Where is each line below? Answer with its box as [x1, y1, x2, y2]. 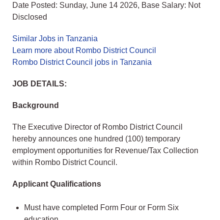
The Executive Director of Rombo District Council [12, 123, 183, 132]
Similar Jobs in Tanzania [12, 34, 98, 43]
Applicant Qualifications [12, 180, 101, 189]
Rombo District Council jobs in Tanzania [12, 58, 152, 67]
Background [12, 101, 59, 110]
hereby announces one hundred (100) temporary [12, 135, 180, 143]
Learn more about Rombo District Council [12, 46, 156, 55]
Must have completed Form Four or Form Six [24, 203, 179, 212]
